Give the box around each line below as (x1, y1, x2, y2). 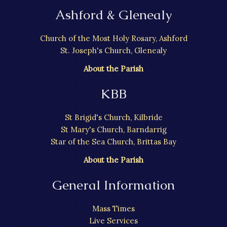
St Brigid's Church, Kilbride (64, 112, 163, 123)
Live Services (89, 215, 138, 225)
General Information (52, 176, 175, 194)
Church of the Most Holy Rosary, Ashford (40, 33, 187, 44)
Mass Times (92, 203, 135, 213)
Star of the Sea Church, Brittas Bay (51, 137, 176, 147)
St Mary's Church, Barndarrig (60, 125, 167, 135)
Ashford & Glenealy (55, 7, 172, 24)
